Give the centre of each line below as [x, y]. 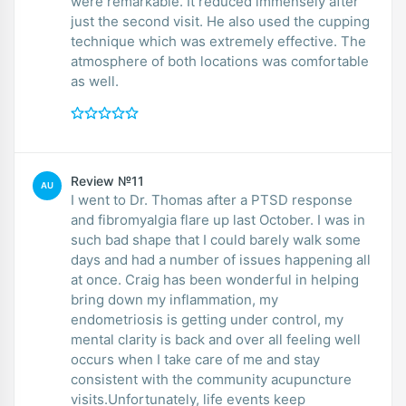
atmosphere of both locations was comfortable [220, 61]
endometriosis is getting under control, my [207, 319]
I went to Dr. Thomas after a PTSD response [212, 199]
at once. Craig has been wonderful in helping [215, 279]
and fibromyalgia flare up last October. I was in [218, 219]
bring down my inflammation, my [174, 299]
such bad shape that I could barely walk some [216, 239]
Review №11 [107, 180]
